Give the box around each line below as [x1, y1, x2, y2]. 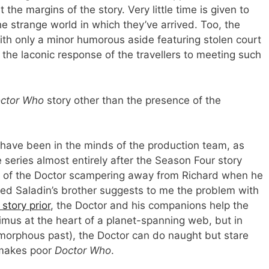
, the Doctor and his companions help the [50, 199, 249, 212]
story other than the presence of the [44, 94, 221, 106]
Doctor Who [55, 244, 111, 257]
